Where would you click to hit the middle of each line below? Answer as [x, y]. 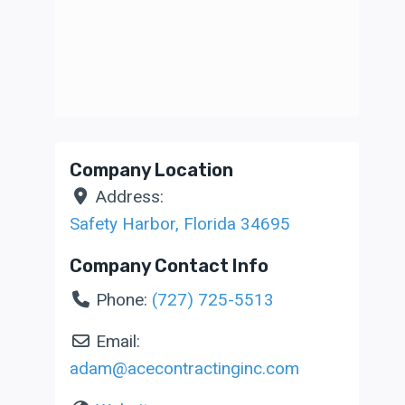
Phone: [123, 300]
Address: [129, 197]
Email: [118, 342]
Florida [210, 224]
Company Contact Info [170, 266]
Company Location [152, 170]
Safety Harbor [123, 224]
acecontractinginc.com [214, 369]
